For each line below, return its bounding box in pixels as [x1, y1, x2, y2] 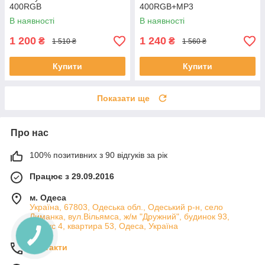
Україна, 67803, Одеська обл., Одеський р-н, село [30, 202, 223, 212]
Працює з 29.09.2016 [30, 172, 114, 182]
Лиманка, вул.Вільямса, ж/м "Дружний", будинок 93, [30, 212, 230, 222]
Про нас [11, 128, 49, 138]
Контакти [30, 243, 67, 253]
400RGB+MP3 [140, 2, 193, 12]
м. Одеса [30, 193, 66, 203]
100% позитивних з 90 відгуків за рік [30, 150, 167, 160]
